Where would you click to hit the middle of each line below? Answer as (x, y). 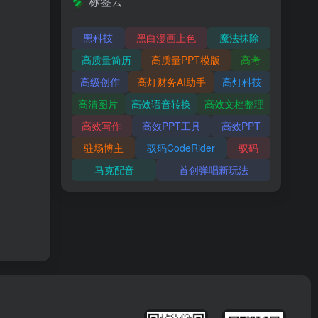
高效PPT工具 (171, 126)
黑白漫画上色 (166, 38)
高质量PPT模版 (186, 60)
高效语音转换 (161, 104)
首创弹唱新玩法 (213, 170)
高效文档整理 (234, 104)
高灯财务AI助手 (171, 82)
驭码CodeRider (181, 148)
